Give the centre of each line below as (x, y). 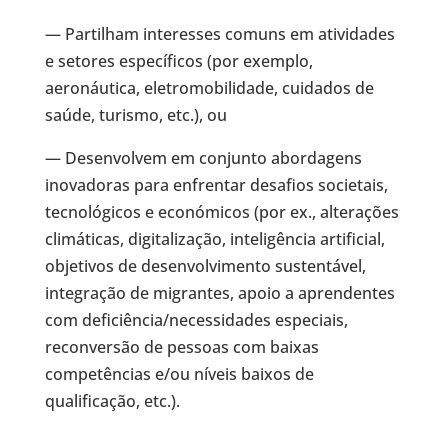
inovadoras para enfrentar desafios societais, (216, 185)
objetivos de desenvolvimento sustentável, (205, 266)
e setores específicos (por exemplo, (178, 61)
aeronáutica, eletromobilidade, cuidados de (209, 88)
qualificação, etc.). (112, 401)
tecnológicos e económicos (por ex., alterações (221, 212)
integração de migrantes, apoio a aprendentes (219, 293)
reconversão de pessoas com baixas (181, 347)
